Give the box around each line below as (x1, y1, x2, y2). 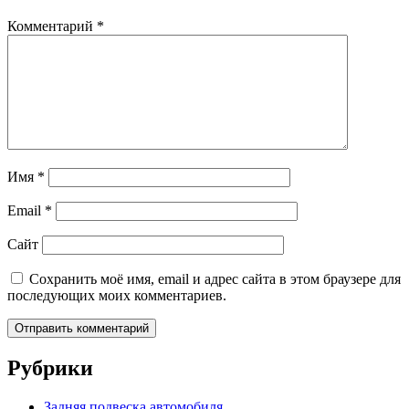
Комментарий (7, 18, 97, 35)
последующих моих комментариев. (7, 288, 226, 304)
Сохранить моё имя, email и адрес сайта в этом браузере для (29, 271, 401, 288)
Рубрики (7, 356, 93, 381)
